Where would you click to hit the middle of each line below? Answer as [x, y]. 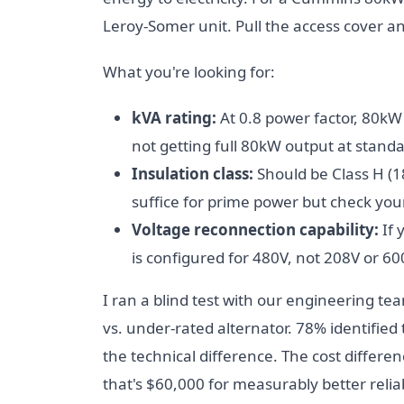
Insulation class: [193, 174]
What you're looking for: [189, 72]
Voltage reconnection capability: [255, 230]
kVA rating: [174, 118]
